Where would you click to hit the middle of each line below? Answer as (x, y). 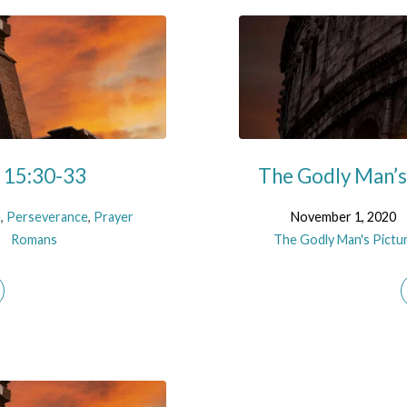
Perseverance (47, 216)
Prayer (113, 216)
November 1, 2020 (343, 216)
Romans (34, 239)
